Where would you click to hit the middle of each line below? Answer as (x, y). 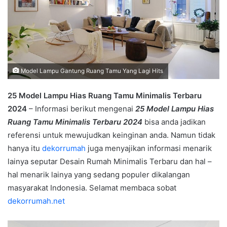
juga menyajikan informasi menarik (149, 148)
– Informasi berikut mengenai (81, 109)
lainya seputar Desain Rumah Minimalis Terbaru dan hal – (110, 162)
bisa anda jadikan (174, 122)
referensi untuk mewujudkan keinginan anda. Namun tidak (111, 135)
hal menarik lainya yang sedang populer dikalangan (99, 175)
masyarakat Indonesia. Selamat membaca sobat (92, 188)
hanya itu (25, 148)
